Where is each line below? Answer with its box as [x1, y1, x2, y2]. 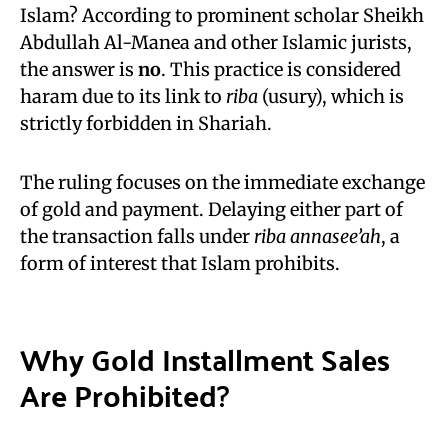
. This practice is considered [161, 58, 401, 81]
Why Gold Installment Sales [20, 331, 390, 386]
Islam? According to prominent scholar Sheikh [20, 4, 424, 27]
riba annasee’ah [254, 225, 381, 248]
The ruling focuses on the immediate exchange [20, 171, 425, 194]
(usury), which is [258, 85, 404, 108]
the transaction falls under [20, 225, 254, 248]
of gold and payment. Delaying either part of [20, 198, 403, 221]
